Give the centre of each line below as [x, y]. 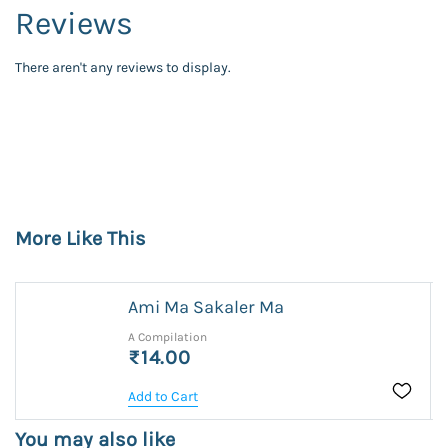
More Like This [80, 238]
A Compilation [168, 336]
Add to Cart [163, 396]
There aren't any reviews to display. [123, 67]
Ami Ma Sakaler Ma [206, 306]
